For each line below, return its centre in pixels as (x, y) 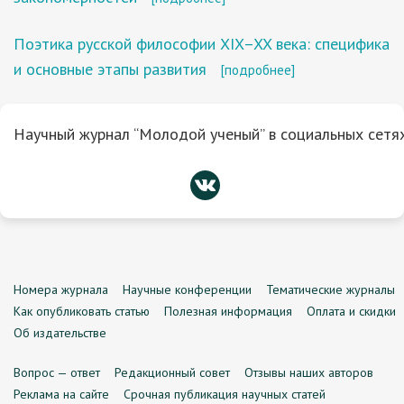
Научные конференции (187, 289)
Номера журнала (61, 289)
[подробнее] (257, 69)
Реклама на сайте (61, 394)
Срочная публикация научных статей (225, 394)
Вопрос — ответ (57, 372)
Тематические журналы (331, 289)
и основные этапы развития (110, 69)
